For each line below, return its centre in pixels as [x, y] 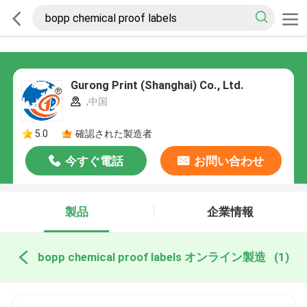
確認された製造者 [113, 134]
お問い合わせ [229, 161]
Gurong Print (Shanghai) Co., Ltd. [157, 85]
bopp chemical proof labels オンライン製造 [151, 257]
